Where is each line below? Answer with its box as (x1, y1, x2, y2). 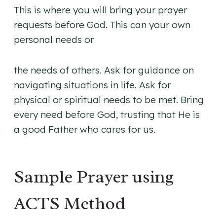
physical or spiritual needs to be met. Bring (14, 94, 204, 106)
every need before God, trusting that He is (14, 109, 200, 121)
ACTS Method (14, 192, 125, 215)
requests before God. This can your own (14, 19, 190, 31)
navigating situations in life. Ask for (14, 79, 171, 91)
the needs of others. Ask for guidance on (14, 64, 194, 76)
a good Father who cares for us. (14, 123, 155, 136)
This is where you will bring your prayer (14, 4, 187, 16)
